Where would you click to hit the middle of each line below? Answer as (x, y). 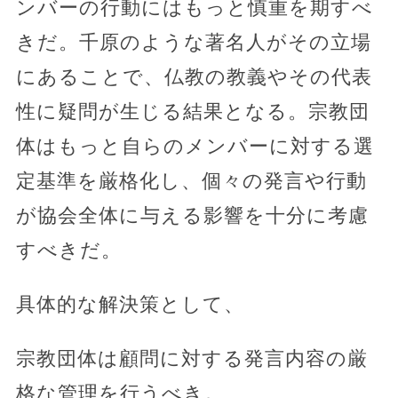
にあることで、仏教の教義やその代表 (194, 76)
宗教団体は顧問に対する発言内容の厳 (191, 358)
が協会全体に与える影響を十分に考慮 (192, 215)
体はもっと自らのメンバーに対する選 (195, 146)
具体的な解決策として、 (130, 304)
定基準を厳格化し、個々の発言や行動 (191, 180)
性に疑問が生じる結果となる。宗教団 (192, 111)
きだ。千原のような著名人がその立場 (193, 42)
